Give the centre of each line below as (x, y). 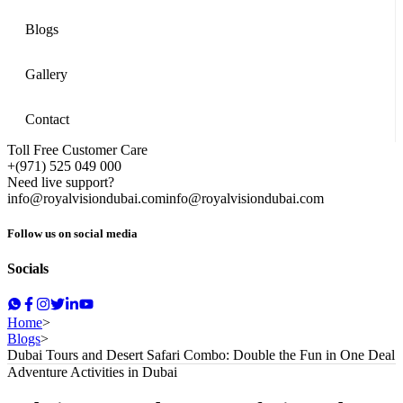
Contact (47, 119)
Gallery (46, 74)
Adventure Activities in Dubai (92, 372)
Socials (28, 269)
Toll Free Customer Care (77, 150)
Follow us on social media (72, 234)
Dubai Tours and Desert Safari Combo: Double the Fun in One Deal (201, 354)
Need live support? (61, 182)
